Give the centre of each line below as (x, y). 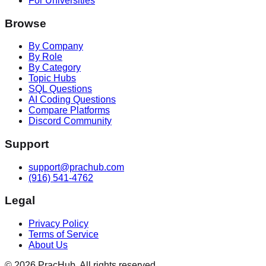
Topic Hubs (52, 78)
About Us (48, 245)
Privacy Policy (58, 224)
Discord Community (70, 121)
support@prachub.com (76, 167)
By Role (45, 57)
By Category (55, 68)
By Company (56, 46)
